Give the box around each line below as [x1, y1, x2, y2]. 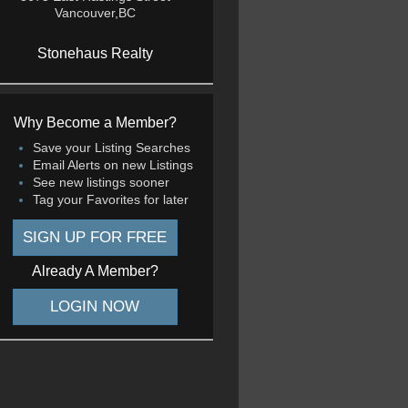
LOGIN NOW [50, 298, 139, 315]
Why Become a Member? [13, 115, 177, 130]
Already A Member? [31, 263, 158, 279]
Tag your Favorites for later [33, 192, 189, 207]
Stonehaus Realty [36, 46, 153, 61]
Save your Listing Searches [33, 140, 190, 155]
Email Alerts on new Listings [33, 158, 193, 172]
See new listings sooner [33, 175, 169, 189]
